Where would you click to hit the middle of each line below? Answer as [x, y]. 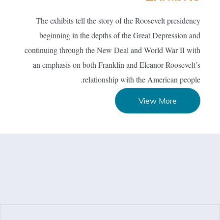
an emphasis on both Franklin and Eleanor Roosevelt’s [117, 65]
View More [158, 101]
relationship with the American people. [141, 79]
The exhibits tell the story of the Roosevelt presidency [118, 20]
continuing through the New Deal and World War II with [112, 50]
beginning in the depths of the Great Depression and [120, 35]
